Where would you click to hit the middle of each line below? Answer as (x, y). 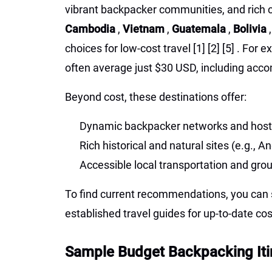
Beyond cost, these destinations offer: (156, 97)
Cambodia (91, 29)
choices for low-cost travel (129, 48)
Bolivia (251, 29)
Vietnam (145, 29)
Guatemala (200, 29)
